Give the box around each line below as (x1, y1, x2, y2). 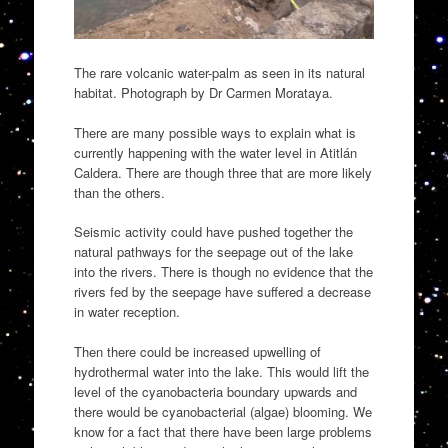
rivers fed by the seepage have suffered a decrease (73, 282, 371, 302)
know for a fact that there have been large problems (73, 421, 372, 441)
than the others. (73, 182, 165, 202)
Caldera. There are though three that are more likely (73, 162, 372, 182)
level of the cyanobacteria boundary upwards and (73, 381, 357, 401)
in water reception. (73, 302, 180, 322)
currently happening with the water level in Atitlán (73, 142, 357, 162)
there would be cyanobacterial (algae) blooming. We (73, 401, 372, 421)
